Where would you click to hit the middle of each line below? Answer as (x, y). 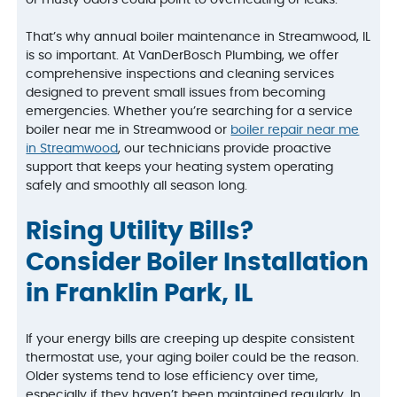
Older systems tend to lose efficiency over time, (172, 377)
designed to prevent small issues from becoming (176, 93)
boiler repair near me (295, 130)
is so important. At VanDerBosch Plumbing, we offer (183, 55)
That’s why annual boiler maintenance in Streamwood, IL (198, 37)
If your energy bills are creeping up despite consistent (191, 339)
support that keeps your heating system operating (180, 167)
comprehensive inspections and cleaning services (180, 74)
